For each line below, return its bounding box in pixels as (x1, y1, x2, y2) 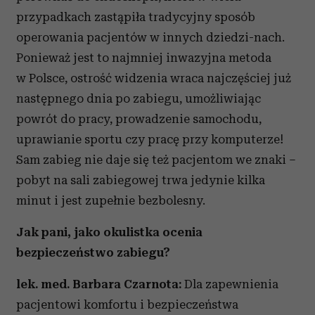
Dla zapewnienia (184, 277, 278, 291)
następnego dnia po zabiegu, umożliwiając (16, 91, 261, 105)
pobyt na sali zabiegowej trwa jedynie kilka (16, 173, 265, 187)
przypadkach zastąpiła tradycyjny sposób (16, 10, 255, 24)
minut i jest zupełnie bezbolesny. (16, 193, 205, 207)
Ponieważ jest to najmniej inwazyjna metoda (16, 51, 271, 65)
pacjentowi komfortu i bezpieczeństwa (16, 297, 238, 311)
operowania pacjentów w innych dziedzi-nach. (16, 30, 285, 44)
